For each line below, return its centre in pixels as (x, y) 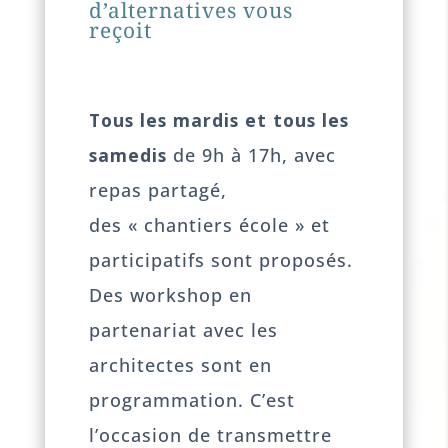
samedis (128, 154)
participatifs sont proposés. (221, 259)
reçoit (121, 30)
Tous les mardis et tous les (219, 119)
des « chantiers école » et (210, 224)
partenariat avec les (184, 329)
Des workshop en (171, 294)
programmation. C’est (192, 399)
